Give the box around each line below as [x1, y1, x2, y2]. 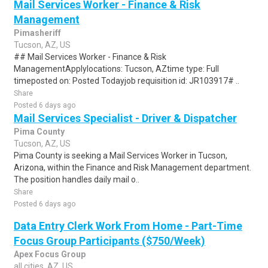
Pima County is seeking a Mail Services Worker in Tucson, [14, 151, 227, 160]
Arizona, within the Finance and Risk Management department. [14, 163, 251, 172]
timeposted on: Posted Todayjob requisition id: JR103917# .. [14, 76, 239, 86]
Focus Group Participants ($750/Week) [14, 234, 205, 247]
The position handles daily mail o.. [14, 175, 139, 184]
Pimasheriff [14, 28, 61, 38]
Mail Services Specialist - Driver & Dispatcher [14, 112, 237, 124]
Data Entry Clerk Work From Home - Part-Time [14, 220, 242, 232]
